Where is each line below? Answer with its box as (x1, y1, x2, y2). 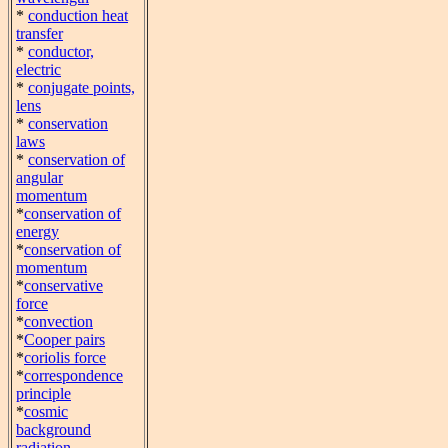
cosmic (24, 403, 68, 420)
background (16, 421, 91, 438)
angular (16, 169, 63, 186)
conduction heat (28, 7, 128, 24)
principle (16, 385, 71, 402)
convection (24, 313, 93, 330)
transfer (16, 25, 63, 42)
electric (16, 61, 61, 78)
